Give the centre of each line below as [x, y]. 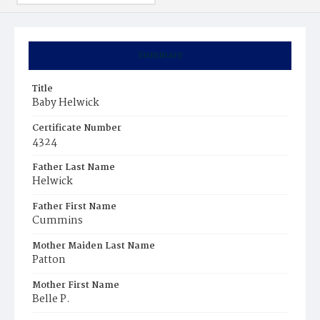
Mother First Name [76, 285]
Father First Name [74, 207]
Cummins [57, 221]
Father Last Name [74, 167]
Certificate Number [77, 128]
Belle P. [51, 299]
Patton [49, 260]
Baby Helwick [66, 103]
